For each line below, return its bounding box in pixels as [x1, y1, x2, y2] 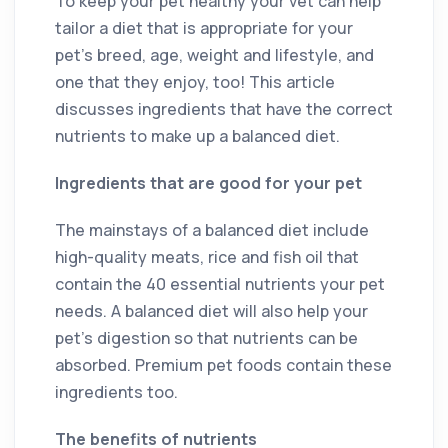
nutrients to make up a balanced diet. [55, 124, 340, 147]
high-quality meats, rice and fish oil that [55, 245, 359, 268]
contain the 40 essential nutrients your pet [55, 272, 385, 295]
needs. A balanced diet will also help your [55, 299, 368, 322]
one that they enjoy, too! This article [55, 70, 335, 93]
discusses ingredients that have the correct [55, 97, 393, 120]
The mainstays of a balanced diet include [55, 218, 369, 241]
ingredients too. [55, 380, 178, 403]
